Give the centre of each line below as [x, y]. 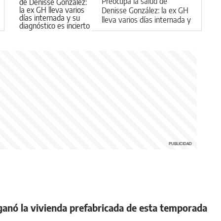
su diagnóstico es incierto [142, 29]
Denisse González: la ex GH [145, 10]
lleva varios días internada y [146, 19]
